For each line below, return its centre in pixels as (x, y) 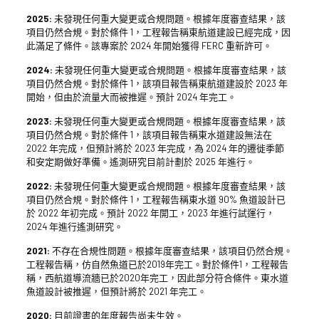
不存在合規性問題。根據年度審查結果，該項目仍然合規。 (171, 250)
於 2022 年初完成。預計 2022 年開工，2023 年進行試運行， (150, 213)
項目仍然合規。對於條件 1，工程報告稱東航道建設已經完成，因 (158, 32)
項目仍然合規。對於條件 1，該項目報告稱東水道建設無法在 (149, 134)
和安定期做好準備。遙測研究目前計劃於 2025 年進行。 (140, 161)
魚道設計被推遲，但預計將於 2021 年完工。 (116, 291)
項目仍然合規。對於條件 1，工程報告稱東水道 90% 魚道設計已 (156, 199)
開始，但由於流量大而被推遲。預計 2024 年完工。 (131, 96)
